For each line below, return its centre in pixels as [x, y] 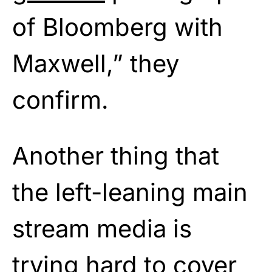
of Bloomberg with [117, 27]
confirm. [60, 100]
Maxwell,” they [96, 63]
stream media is [102, 228]
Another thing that [116, 155]
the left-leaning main [130, 192]
